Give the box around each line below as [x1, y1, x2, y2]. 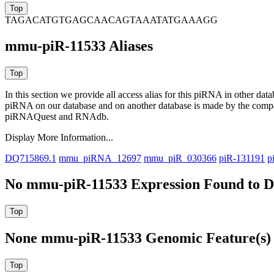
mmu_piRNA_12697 [59, 153, 141, 164]
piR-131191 [219, 153, 265, 164]
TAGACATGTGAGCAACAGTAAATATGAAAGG [5, 15, 218, 26]
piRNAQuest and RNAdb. [5, 111, 109, 122]
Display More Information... [5, 132, 113, 143]
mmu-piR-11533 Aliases [5, 38, 153, 54]
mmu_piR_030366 [144, 153, 217, 164]
